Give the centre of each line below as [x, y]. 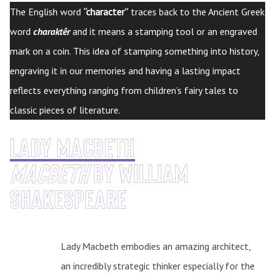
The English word [47, 11]
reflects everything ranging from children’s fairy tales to [124, 90]
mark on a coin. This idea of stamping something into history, [135, 51]
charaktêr [52, 31]
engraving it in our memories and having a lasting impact [125, 70]
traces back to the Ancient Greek [196, 11]
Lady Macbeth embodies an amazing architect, [156, 246]
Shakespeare [68, 199]
